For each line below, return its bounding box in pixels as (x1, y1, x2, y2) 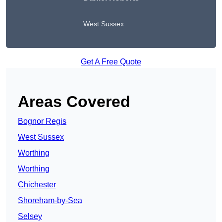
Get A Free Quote (81, 57, 141, 66)
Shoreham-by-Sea (18, 196, 82, 205)
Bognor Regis (18, 117, 66, 126)
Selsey (18, 212, 42, 221)
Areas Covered (18, 93, 130, 111)
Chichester (18, 180, 56, 189)
